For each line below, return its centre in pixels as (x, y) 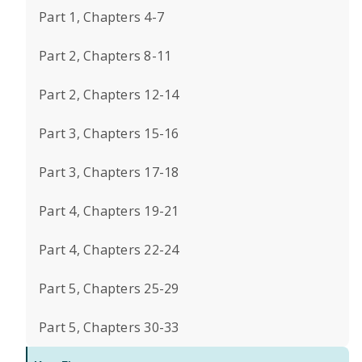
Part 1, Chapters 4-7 (101, 17)
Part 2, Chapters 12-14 (109, 95)
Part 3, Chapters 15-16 (109, 133)
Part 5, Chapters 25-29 (109, 288)
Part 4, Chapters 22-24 (109, 250)
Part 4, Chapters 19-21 (109, 211)
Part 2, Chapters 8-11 (105, 56)
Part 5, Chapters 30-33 (109, 327)
